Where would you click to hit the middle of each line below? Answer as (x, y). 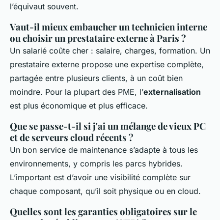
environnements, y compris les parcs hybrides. (96, 164)
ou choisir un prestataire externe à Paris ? (98, 38)
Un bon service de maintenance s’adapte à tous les (104, 150)
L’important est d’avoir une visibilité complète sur (100, 178)
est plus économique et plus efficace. (79, 106)
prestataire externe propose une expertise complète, (107, 65)
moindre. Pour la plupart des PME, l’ (77, 92)
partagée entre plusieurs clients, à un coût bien (96, 78)
